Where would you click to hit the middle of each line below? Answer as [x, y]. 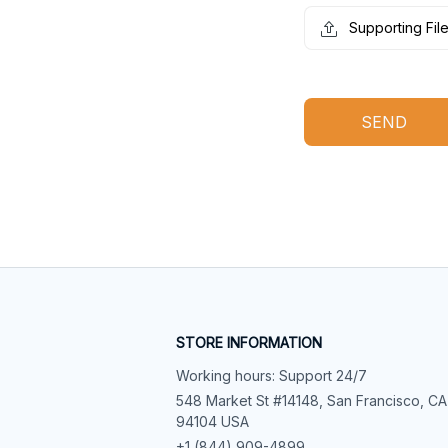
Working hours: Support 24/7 [271, 375]
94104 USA [212, 421]
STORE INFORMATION [249, 342]
